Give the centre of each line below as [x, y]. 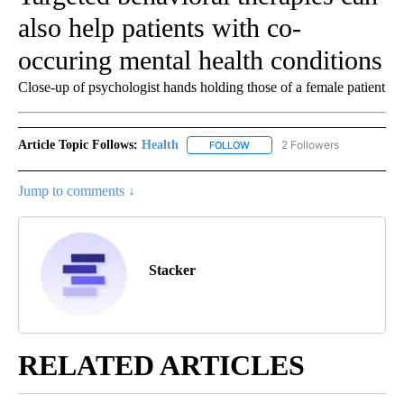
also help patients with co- [160, 27]
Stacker [172, 271]
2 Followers [310, 144]
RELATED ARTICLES [161, 366]
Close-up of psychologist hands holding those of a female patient [202, 87]
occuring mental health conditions [200, 60]
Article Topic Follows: [78, 144]
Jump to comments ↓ [77, 191]
